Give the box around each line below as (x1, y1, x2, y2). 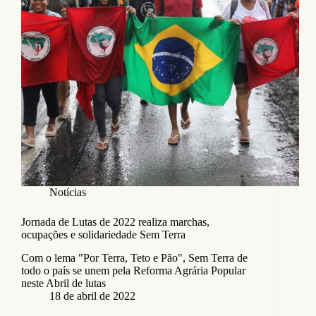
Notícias (49, 186, 86, 199)
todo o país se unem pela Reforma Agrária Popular (21, 265, 245, 277)
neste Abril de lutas (21, 277, 106, 290)
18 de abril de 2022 (49, 290, 135, 303)
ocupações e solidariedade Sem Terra (21, 229, 186, 241)
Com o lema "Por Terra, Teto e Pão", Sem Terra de (21, 252, 248, 265)
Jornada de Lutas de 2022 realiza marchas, (21, 216, 209, 229)
